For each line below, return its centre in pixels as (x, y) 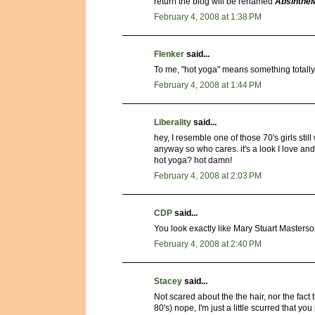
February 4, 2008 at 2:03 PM (208, 175)
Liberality (173, 122)
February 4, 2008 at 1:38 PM (208, 17)
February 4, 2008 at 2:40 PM (208, 244)
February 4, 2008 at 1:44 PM (208, 85)
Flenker (169, 54)
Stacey (168, 281)
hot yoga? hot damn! (193, 160)
